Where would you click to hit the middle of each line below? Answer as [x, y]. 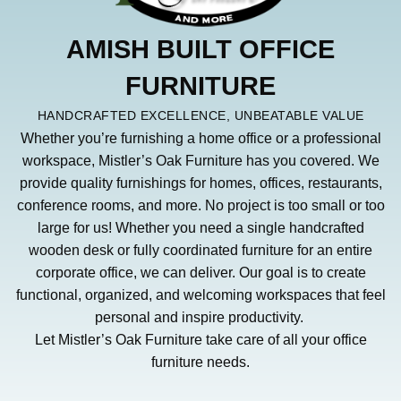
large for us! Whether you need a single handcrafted [200, 227]
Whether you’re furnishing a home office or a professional [200, 138]
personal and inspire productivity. [200, 317]
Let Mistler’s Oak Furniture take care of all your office [200, 339]
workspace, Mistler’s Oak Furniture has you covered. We [200, 160]
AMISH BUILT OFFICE [200, 49]
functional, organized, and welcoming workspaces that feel [200, 294]
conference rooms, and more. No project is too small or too [200, 205]
